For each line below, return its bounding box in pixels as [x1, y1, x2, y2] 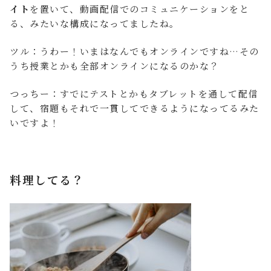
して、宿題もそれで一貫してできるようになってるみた [10, 102, 260, 114]
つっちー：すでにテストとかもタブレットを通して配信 [10, 87, 258, 100]
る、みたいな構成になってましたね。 [10, 17, 180, 30]
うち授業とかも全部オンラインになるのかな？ [10, 59, 220, 72]
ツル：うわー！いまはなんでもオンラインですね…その [10, 45, 260, 57]
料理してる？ [10, 172, 84, 188]
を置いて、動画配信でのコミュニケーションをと [30, 2, 249, 15]
